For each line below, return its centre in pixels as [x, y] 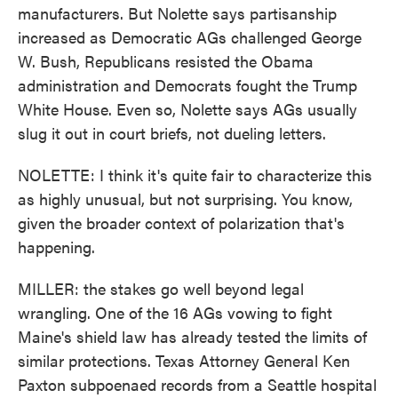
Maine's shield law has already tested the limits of [192, 336]
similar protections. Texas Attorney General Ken [184, 360]
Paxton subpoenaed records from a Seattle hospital [197, 384]
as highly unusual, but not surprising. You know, [185, 199]
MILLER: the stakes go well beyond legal [161, 288]
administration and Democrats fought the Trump [187, 85]
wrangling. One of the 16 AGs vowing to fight [175, 312]
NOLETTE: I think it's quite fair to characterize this [195, 175]
